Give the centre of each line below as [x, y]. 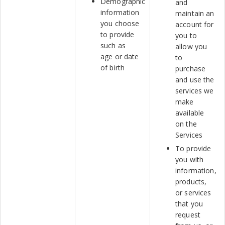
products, [191, 182]
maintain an [195, 13]
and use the [195, 80]
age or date [120, 57]
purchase [191, 69]
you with [190, 159]
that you [189, 204]
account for [195, 24]
